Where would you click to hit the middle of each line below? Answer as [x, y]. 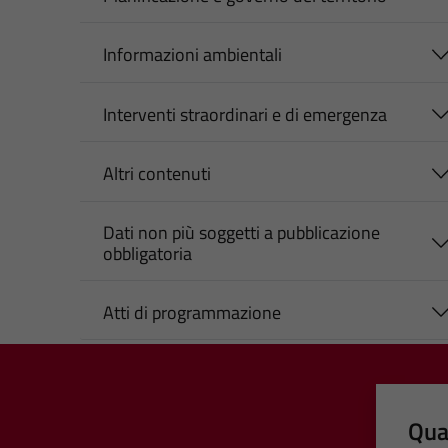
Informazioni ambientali [192, 55]
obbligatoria [147, 253]
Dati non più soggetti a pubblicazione [241, 232]
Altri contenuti [156, 174]
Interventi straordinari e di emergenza [244, 114]
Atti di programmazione [191, 312]
